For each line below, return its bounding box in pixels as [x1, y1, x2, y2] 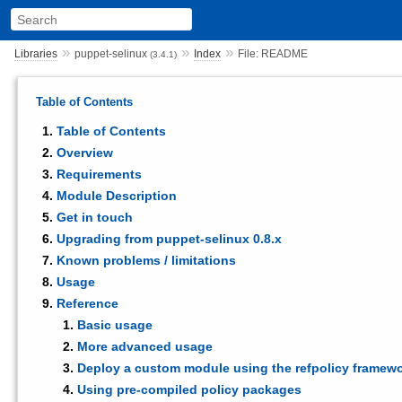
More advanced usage [77, 338, 214, 354]
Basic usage [77, 317, 153, 332]
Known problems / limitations [56, 252, 236, 267]
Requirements [56, 166, 142, 181]
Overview [56, 144, 113, 160]
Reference [56, 295, 118, 310]
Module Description [56, 188, 177, 203]
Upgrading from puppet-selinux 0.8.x [56, 231, 282, 246]
